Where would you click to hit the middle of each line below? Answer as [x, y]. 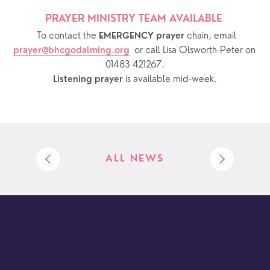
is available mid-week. [170, 79]
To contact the [67, 36]
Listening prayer [88, 80]
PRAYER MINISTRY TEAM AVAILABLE [135, 19]
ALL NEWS [135, 159]
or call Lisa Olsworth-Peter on [195, 50]
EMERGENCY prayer [143, 36]
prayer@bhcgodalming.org [72, 51]
